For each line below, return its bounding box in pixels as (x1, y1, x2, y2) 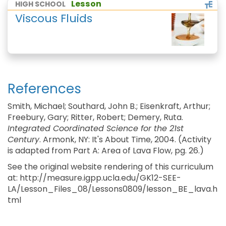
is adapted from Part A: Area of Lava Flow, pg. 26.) (8, 145, 204, 156)
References (8, 80, 81, 98)
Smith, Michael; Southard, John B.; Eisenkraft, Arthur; (8, 100, 210, 112)
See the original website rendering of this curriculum (8, 161, 213, 173)
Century (8, 134, 39, 145)
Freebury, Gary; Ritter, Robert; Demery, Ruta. (8, 111, 183, 123)
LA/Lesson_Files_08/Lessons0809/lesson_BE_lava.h (8, 183, 217, 195)
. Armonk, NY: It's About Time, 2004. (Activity (39, 134, 211, 145)
